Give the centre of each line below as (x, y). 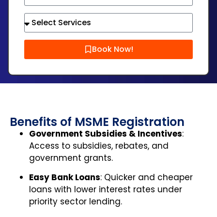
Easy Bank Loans (65, 177)
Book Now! (112, 49)
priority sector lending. (76, 201)
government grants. (71, 158)
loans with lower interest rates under (106, 189)
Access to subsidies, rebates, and (99, 146)
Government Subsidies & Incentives (106, 133)
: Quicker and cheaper (147, 177)
